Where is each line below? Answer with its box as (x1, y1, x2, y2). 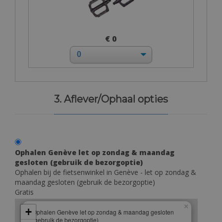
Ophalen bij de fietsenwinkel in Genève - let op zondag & (15, 167, 196, 177)
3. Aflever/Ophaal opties (54, 93, 168, 105)
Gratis (15, 187, 34, 197)
